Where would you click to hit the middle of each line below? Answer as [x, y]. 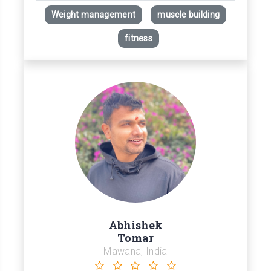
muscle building [189, 15]
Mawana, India [135, 252]
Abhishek [135, 225]
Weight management [93, 15]
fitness [139, 38]
